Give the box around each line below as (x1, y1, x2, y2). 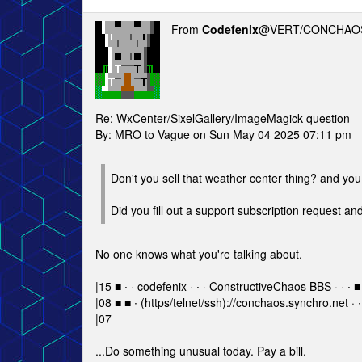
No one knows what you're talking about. (95, 246, 302, 262)
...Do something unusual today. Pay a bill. (95, 343, 306, 359)
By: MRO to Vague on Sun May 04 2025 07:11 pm (95, 126, 351, 142)
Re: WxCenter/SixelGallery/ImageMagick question (95, 110, 350, 126)
